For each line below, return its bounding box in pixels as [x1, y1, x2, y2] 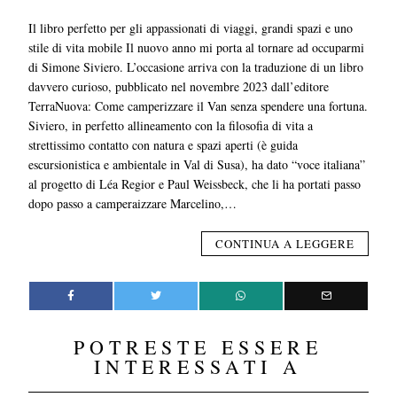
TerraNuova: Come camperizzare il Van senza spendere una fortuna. [28, 97, 369, 114]
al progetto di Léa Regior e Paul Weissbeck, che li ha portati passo [28, 175, 362, 192]
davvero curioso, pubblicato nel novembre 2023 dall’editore [28, 77, 330, 95]
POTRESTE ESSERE [74, 333, 323, 360]
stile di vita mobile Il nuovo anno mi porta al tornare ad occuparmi [28, 38, 365, 56]
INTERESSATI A [94, 353, 303, 379]
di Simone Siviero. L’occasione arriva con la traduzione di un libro [28, 58, 364, 75]
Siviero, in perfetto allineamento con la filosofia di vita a [28, 116, 314, 134]
